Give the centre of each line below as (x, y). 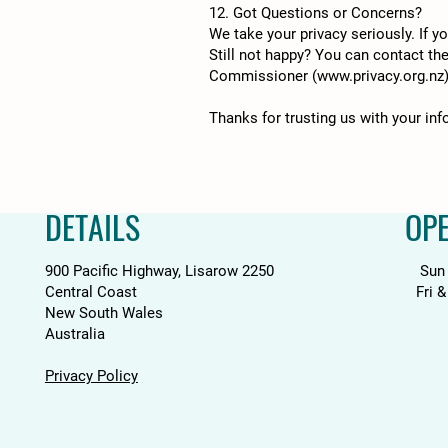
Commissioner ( (263, 76)
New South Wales (103, 313)
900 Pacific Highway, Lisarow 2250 (159, 271)
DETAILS (92, 226)
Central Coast (90, 292)
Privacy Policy (91, 376)
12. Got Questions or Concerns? (315, 13)
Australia (74, 334)
